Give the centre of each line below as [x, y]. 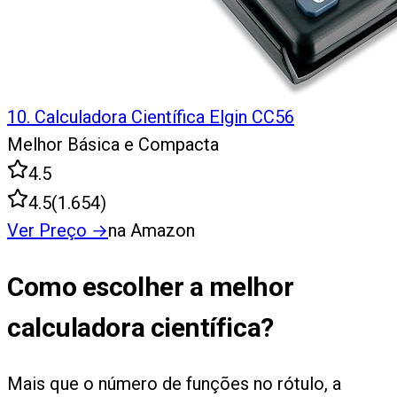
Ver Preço [47, 231]
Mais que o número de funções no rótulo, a [174, 384]
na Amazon [152, 231]
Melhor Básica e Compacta [113, 145]
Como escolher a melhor [151, 287]
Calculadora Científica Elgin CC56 [164, 117]
